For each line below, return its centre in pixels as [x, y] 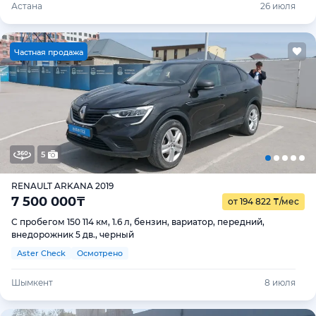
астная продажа [51, 52]
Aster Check [41, 253]
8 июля [280, 282]
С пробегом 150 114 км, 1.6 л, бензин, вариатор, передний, [138, 222]
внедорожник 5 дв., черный [73, 235]
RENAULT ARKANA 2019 [62, 186]
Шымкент [32, 282]
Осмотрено [100, 253]
